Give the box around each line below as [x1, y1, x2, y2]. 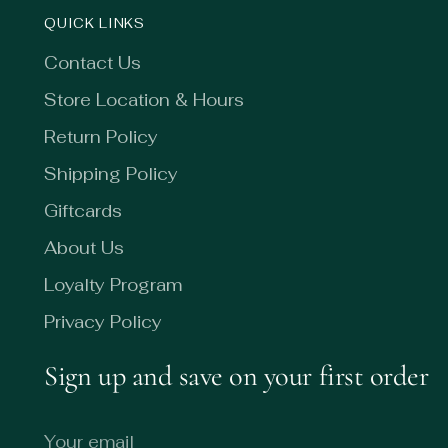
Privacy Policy [44, 311, 163, 333]
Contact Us [44, 52, 142, 74]
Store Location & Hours [44, 89, 245, 111]
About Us [44, 237, 125, 259]
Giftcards [44, 200, 123, 222]
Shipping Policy [44, 163, 179, 185]
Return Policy [44, 126, 159, 148]
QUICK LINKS [44, 15, 145, 32]
